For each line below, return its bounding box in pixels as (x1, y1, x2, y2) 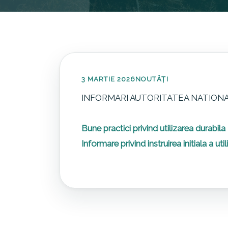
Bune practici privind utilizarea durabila (81, 123, 225, 133)
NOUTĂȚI (135, 75, 168, 83)
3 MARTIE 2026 (81, 75, 136, 83)
